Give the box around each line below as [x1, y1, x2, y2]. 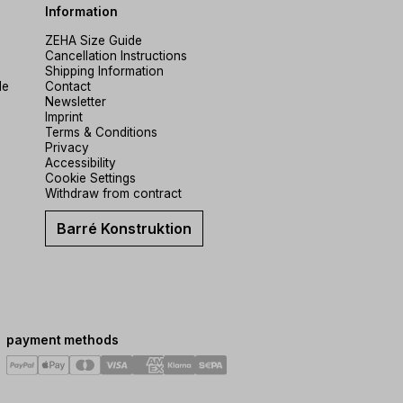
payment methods [5, 332, 119, 347]
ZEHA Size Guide [45, 33, 142, 48]
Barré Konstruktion [57, 219, 192, 237]
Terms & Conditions [45, 125, 157, 139]
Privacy [45, 140, 89, 155]
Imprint [45, 110, 83, 124]
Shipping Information [45, 64, 164, 78]
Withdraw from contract [45, 186, 182, 201]
